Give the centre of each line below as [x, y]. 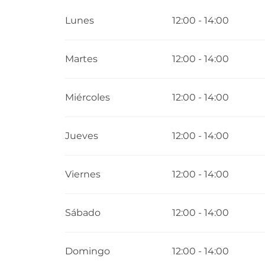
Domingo [88, 251]
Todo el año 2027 [109, 13]
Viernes [83, 174]
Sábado [83, 212]
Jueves [82, 135]
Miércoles [88, 97]
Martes [82, 59]
